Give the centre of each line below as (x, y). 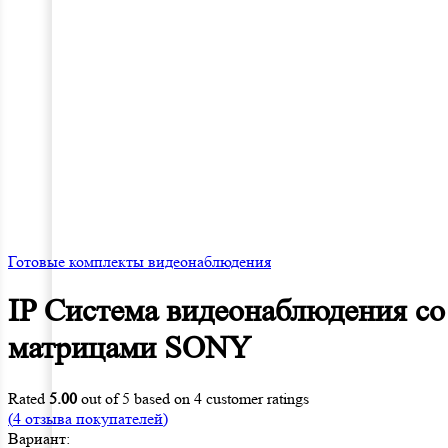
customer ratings (255, 398)
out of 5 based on (135, 398)
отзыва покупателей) (94, 418)
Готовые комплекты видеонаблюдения (139, 261)
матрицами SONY (129, 348)
